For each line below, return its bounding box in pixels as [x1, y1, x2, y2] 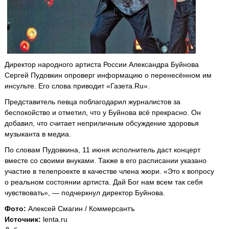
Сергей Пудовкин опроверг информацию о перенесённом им [5, 71, 212, 79]
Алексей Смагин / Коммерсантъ [26, 204, 135, 213]
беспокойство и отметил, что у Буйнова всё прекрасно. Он [5, 108, 201, 117]
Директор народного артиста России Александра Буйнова [5, 60, 199, 68]
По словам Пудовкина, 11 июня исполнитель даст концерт [5, 146, 200, 154]
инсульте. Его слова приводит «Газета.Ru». [5, 82, 150, 90]
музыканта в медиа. [5, 130, 71, 138]
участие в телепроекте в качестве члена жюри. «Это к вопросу [5, 167, 214, 175]
